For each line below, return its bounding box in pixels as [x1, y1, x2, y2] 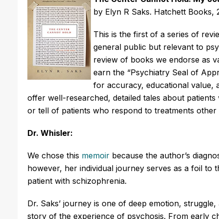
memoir [82, 150, 109, 160]
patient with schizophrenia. [27, 175, 127, 186]
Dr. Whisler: [27, 128, 75, 138]
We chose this [27, 150, 82, 160]
